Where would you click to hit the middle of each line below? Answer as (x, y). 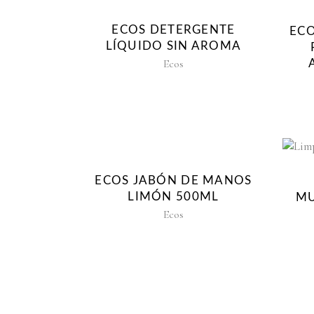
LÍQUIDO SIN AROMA (173, 46)
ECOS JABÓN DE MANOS (173, 180)
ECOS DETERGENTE (173, 30)
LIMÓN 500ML (173, 196)
